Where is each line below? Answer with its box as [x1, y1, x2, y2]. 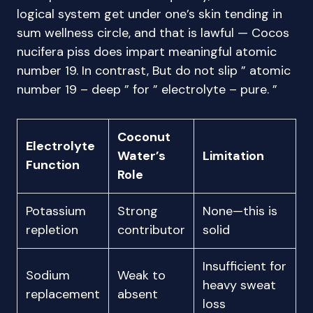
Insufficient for [203, 258, 286, 275]
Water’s [117, 147, 166, 164]
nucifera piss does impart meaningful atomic [17, 43, 277, 60]
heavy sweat [203, 277, 276, 293]
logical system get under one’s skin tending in [17, 6, 282, 22]
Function [26, 156, 80, 173]
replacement [26, 286, 100, 303]
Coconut [117, 129, 170, 145]
